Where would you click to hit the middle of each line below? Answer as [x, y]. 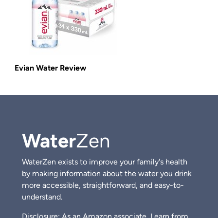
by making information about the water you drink [107, 174]
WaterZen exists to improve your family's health [105, 162]
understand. [42, 197]
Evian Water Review [50, 68]
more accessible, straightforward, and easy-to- [103, 185]
